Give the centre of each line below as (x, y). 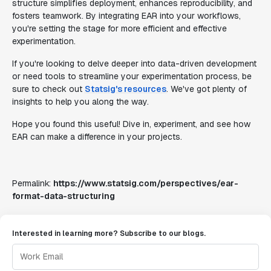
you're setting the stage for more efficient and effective (119, 28)
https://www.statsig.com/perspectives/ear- (146, 183)
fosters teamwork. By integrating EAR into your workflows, (126, 16)
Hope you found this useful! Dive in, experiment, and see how (131, 124)
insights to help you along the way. (80, 102)
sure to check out (48, 89)
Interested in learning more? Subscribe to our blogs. (109, 233)
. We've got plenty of (207, 89)
